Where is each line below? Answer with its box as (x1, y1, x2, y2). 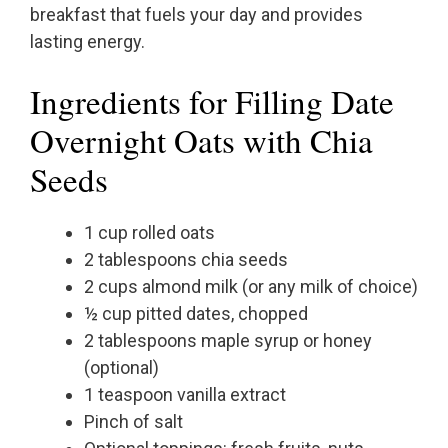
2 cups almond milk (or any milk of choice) (84, 276, 418, 298)
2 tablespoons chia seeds (84, 249, 288, 271)
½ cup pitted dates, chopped (84, 303, 308, 325)
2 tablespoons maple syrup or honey (84, 330, 372, 352)
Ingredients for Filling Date (30, 79, 394, 124)
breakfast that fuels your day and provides (30, 4, 363, 26)
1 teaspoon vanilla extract (84, 384, 286, 406)
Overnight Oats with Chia (30, 118, 373, 163)
